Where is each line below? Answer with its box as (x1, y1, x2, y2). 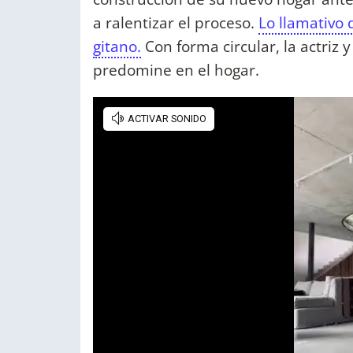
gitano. (93, 35, 141, 58)
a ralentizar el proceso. (93, 12, 258, 34)
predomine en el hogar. (93, 59, 259, 81)
